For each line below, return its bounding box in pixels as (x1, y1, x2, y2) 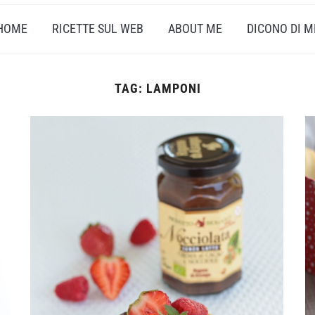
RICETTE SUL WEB (51, 20, 143, 36)
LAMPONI (146, 80, 201, 96)
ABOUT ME (167, 20, 222, 36)
